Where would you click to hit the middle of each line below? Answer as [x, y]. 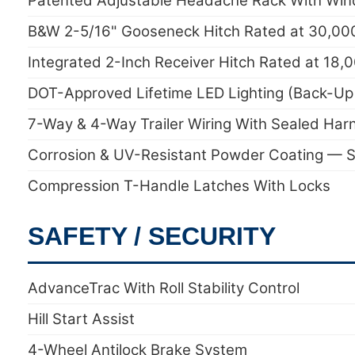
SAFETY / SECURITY [152, 236]
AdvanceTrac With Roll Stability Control [164, 288]
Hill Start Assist [81, 319]
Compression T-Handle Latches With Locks [179, 186]
